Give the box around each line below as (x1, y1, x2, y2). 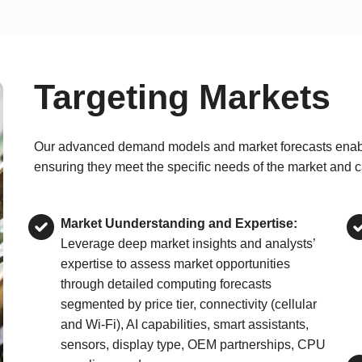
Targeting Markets (33, 78, 330, 116)
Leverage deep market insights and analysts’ (60, 237, 315, 250)
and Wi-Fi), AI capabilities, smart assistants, (60, 318, 309, 331)
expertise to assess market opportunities (60, 257, 290, 271)
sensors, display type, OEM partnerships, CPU (60, 338, 326, 351)
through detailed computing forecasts (60, 277, 271, 291)
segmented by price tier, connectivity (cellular (60, 297, 317, 311)
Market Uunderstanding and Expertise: (60, 217, 297, 230)
